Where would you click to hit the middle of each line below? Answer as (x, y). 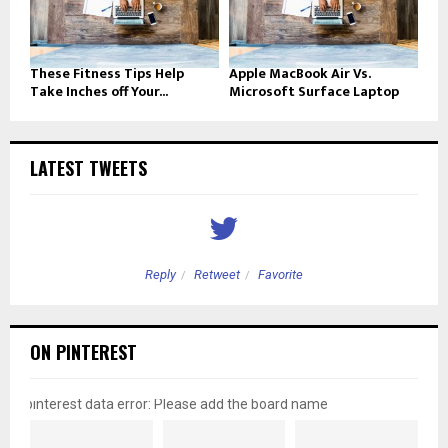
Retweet (217, 275)
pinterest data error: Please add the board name (176, 404)
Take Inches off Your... (99, 92)
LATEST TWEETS (88, 168)
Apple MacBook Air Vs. (299, 74)
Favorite (280, 275)
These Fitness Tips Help (107, 74)
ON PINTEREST (83, 352)
